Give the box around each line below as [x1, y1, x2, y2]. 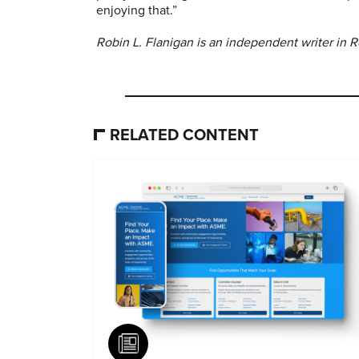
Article [148, 335, 185, 352]
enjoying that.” [96, 2, 177, 18]
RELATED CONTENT [110, 125, 259, 145]
